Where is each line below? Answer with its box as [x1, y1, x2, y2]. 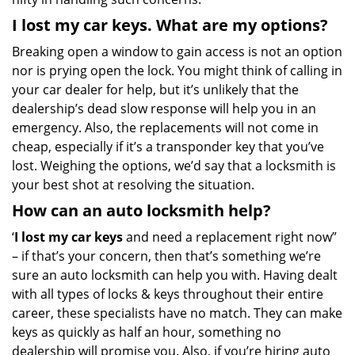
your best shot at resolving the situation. [12, 176, 254, 193]
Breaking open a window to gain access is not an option [12, 43, 342, 60]
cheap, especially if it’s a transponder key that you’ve [12, 138, 324, 155]
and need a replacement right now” [123, 228, 337, 246]
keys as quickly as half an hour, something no [12, 323, 281, 341]
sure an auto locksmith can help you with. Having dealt [12, 266, 338, 284]
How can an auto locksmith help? [12, 200, 271, 221]
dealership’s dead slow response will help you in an [12, 100, 316, 117]
